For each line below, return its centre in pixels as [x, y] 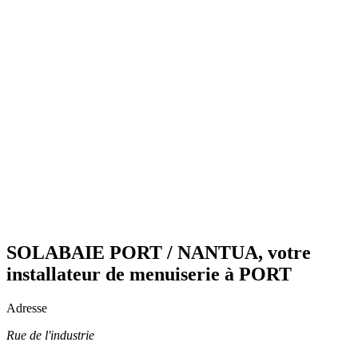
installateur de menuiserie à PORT [149, 274]
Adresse [27, 308]
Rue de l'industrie [50, 336]
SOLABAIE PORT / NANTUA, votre [159, 253]
